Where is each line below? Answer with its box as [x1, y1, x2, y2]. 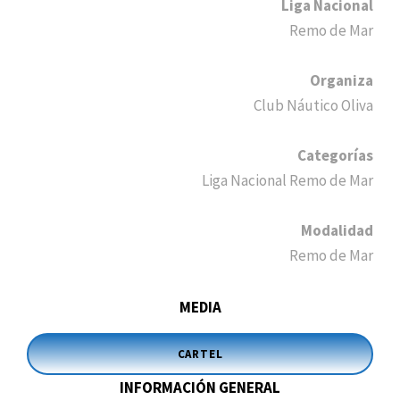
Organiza [310, 70, 373, 90]
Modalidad [301, 220, 373, 240]
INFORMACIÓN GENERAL [120, 377, 280, 397]
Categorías [297, 145, 373, 165]
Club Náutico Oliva [254, 95, 373, 115]
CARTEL [177, 346, 223, 362]
